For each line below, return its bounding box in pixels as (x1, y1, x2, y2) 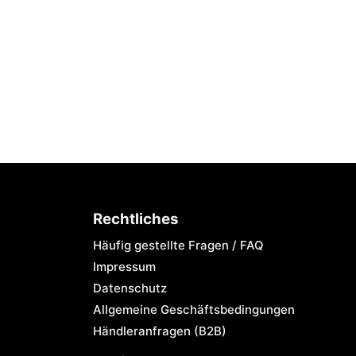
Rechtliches (93, 210, 179, 228)
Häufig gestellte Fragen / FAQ (93, 237, 264, 253)
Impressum (93, 258, 156, 274)
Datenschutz (93, 280, 167, 296)
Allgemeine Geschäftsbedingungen (93, 301, 295, 317)
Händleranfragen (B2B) (93, 323, 226, 339)
